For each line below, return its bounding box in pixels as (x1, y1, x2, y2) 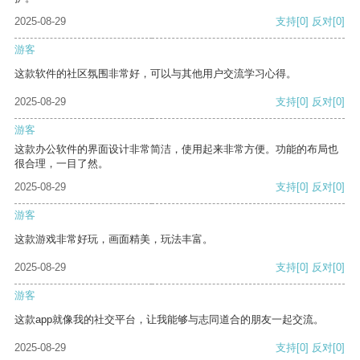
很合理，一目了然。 (14, 157, 108, 170)
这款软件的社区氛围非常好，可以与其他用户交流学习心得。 (14, 67, 297, 80)
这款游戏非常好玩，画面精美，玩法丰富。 (14, 233, 213, 246)
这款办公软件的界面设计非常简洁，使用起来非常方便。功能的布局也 (14, 143, 338, 156)
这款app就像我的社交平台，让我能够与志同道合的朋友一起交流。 (14, 313, 324, 326)
